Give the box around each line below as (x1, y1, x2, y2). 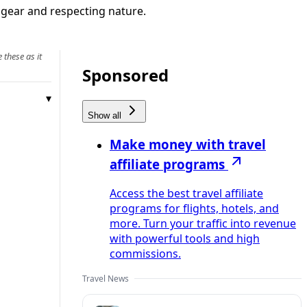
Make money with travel (110, 135, 266, 153)
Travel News (82, 272, 129, 284)
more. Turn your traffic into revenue (110, 215, 296, 231)
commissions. (110, 245, 181, 261)
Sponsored (82, 64, 169, 87)
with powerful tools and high (110, 230, 260, 246)
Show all (88, 110, 124, 121)
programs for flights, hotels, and (110, 200, 279, 216)
